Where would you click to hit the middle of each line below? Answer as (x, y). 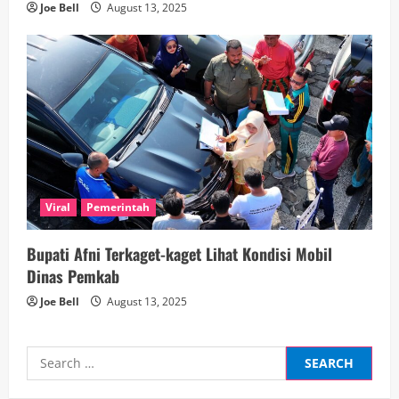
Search (50, 356)
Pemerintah (118, 207)
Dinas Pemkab (73, 276)
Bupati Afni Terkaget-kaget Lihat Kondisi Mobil (179, 253)
